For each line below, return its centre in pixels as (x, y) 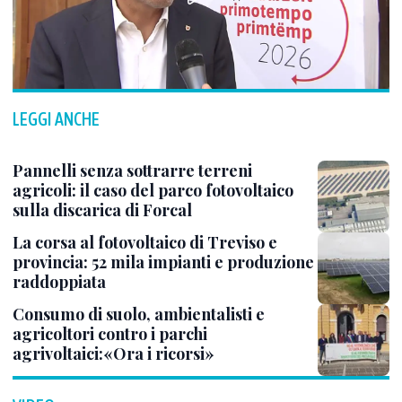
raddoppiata (59, 282)
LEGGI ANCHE (56, 119)
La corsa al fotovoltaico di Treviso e (145, 242)
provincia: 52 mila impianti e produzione (163, 262)
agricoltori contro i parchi (110, 334)
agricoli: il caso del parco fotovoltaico (153, 190)
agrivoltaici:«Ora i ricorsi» (114, 354)
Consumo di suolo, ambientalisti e (139, 314)
